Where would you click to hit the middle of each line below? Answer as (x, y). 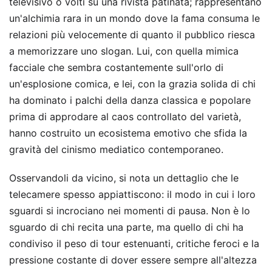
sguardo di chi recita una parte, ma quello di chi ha (126, 227)
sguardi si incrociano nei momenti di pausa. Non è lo (130, 211)
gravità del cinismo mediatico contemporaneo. (116, 150)
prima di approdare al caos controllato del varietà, (125, 117)
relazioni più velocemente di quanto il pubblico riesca (132, 35)
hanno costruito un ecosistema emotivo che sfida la (128, 133)
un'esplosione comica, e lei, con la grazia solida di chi (132, 84)
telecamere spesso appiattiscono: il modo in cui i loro (132, 195)
